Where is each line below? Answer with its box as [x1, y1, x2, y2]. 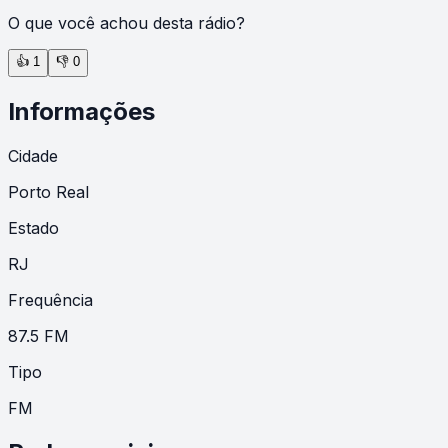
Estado [8, 217, 59, 238]
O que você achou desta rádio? [8, 12, 245, 33]
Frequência [8, 289, 93, 310]
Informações [8, 96, 155, 126]
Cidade [8, 145, 58, 166]
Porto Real [8, 181, 89, 202]
